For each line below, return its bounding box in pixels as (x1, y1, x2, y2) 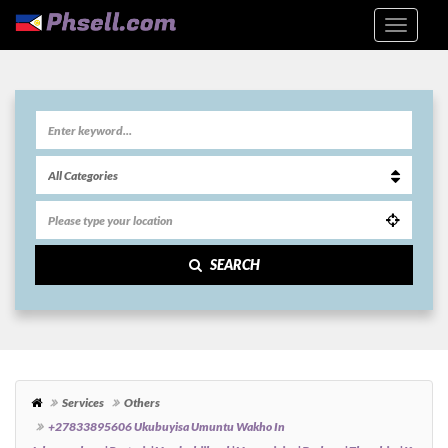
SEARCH (209, 256, 260, 274)
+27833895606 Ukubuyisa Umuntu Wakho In (48, 419, 285, 435)
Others (124, 395, 160, 411)
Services (62, 395, 104, 411)
